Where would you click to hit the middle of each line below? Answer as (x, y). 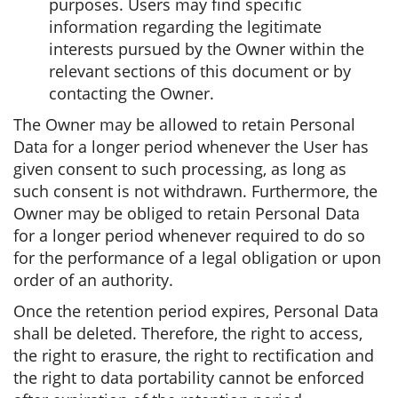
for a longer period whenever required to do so (189, 235)
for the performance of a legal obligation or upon (197, 258)
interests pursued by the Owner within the (207, 49)
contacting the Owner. (131, 93)
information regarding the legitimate (185, 27)
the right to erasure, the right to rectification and (194, 355)
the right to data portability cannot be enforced (189, 378)
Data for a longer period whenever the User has (191, 147)
